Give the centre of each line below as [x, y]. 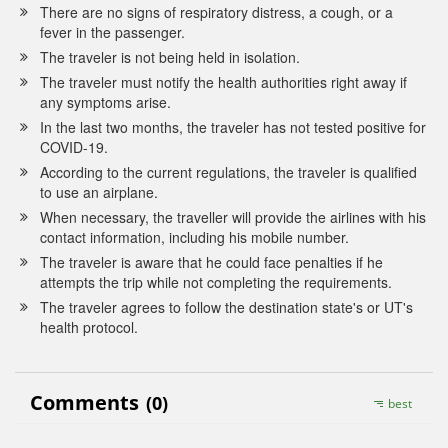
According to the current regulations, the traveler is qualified [228, 172]
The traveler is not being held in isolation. [170, 57]
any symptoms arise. [105, 102]
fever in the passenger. [112, 32]
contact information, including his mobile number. [194, 237]
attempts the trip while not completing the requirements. [216, 282]
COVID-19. [74, 147]
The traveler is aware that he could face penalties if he [211, 262]
